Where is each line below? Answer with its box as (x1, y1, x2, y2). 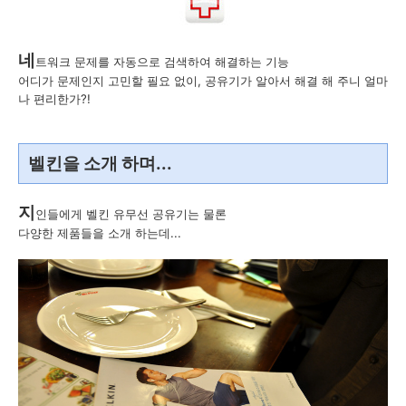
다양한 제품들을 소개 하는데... (18, 225, 181, 240)
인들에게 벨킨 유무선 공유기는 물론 (35, 206, 227, 221)
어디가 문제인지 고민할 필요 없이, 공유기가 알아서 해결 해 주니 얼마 (18, 72, 388, 88)
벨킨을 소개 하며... (28, 152, 172, 174)
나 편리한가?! (18, 91, 91, 106)
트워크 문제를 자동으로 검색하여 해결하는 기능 (35, 53, 289, 69)
